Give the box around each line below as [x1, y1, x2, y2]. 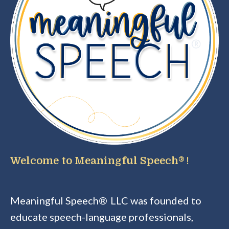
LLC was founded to [110, 194, 201, 207]
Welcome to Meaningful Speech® [10, 154, 185, 167]
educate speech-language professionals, [10, 210, 193, 223]
